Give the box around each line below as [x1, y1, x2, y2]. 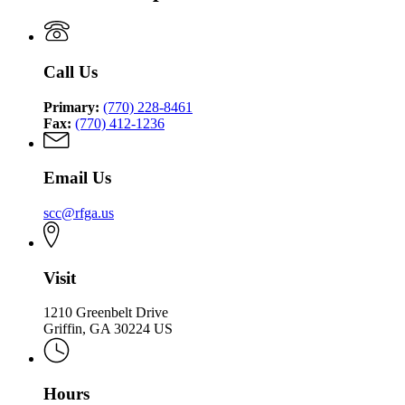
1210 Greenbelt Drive [43, 305, 168, 321]
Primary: [43, 99, 99, 115]
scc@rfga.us [43, 204, 114, 221]
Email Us [43, 168, 111, 188]
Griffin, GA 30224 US [43, 321, 173, 337]
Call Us [43, 61, 98, 81]
